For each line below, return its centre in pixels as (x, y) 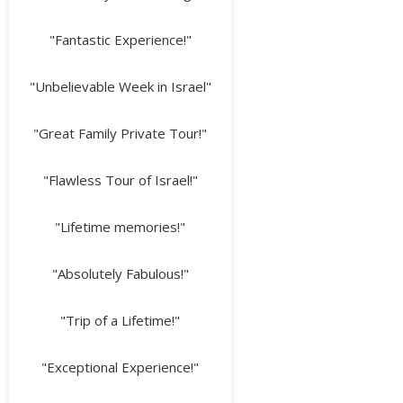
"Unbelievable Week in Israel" (120, 86)
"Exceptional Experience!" (120, 367)
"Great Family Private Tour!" (120, 133)
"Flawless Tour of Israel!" (120, 179)
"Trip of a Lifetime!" (120, 320)
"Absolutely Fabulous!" (120, 273)
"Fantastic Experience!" (120, 39)
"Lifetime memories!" (120, 226)
